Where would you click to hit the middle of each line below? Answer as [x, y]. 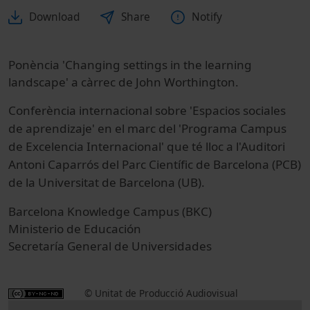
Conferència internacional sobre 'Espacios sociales [147, 111]
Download [54, 17]
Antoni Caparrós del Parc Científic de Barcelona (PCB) [155, 165]
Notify [207, 17]
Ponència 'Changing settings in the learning [130, 65]
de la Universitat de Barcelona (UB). [107, 183]
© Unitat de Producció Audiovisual [161, 293]
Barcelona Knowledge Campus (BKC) [110, 212]
